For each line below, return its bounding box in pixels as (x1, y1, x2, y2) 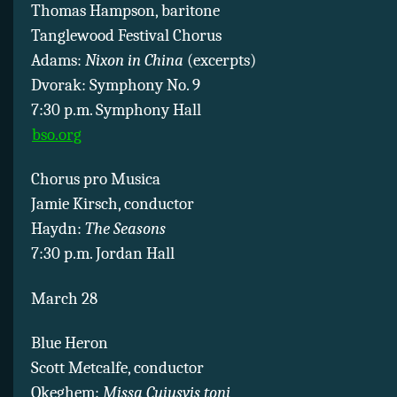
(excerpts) (183, 50, 256, 70)
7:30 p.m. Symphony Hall (31, 99, 201, 120)
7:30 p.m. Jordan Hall (31, 244, 175, 264)
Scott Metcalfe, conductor (31, 358, 204, 378)
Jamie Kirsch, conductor (31, 194, 194, 214)
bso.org (32, 124, 82, 144)
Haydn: (31, 219, 85, 239)
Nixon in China (85, 50, 183, 70)
